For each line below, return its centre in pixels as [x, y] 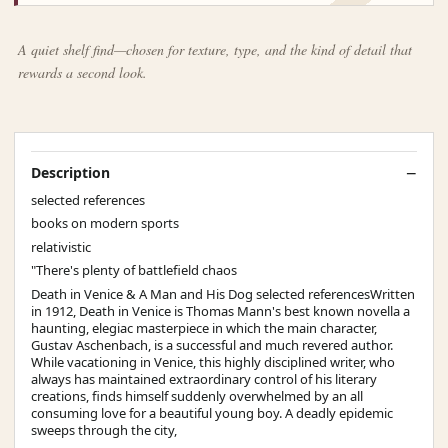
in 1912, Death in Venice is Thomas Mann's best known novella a [220, 310]
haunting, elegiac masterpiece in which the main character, [204, 327]
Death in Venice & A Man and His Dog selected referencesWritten [223, 293]
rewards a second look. [82, 72]
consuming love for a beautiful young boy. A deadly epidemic [212, 412]
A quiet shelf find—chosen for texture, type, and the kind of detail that [215, 49]
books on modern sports [105, 223]
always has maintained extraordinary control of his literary [204, 378]
